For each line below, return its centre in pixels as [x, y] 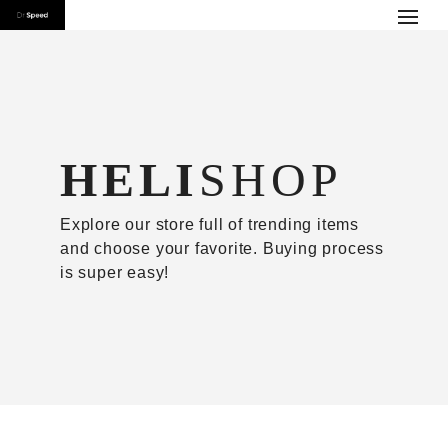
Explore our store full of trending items [209, 224]
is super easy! [115, 272]
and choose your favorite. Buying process [222, 248]
